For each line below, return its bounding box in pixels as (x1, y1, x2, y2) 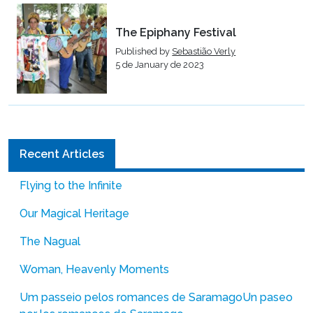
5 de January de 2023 (115, 59, 205, 71)
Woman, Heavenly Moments (20, 262, 169, 276)
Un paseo (242, 290, 293, 304)
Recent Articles (20, 147, 104, 161)
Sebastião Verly (172, 46, 236, 57)
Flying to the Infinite (20, 178, 122, 192)
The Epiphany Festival (115, 26, 237, 40)
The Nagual (20, 234, 80, 248)
